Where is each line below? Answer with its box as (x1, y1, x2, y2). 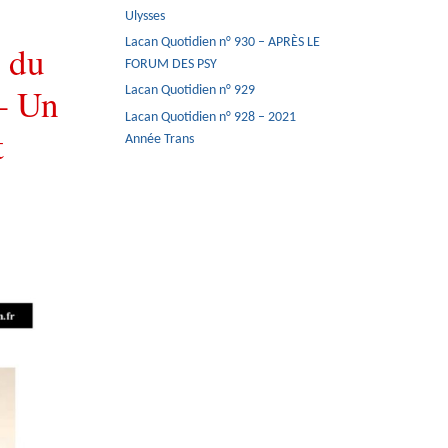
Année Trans (125, 131, 195, 147)
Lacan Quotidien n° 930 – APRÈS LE (125, 35, 321, 51)
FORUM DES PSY (125, 57, 218, 73)
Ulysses (125, 9, 166, 25)
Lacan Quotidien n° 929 (125, 83, 256, 99)
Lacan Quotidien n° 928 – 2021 (125, 109, 297, 125)
